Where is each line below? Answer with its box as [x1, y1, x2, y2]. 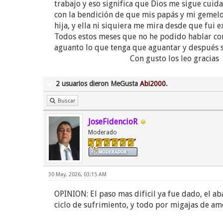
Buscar [58, 98, 75, 104]
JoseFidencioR [88, 117, 137, 126]
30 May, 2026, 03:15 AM [48, 171, 107, 178]
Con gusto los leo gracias [54, 54, 219, 63]
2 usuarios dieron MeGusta [56, 80, 140, 88]
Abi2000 [140, 80, 166, 88]
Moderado [88, 129, 117, 136]
